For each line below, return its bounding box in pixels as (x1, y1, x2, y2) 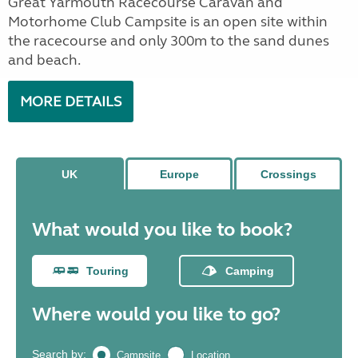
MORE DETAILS (20, 93, 121, 110)
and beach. (8, 51, 83, 69)
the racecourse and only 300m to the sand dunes (8, 32, 329, 50)
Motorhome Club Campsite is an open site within (8, 13, 328, 30)
